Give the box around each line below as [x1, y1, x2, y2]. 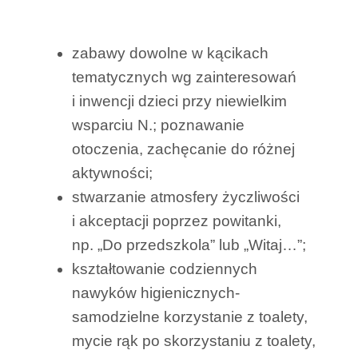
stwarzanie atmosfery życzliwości [72, 188, 300, 205]
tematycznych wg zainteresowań [72, 68, 296, 86]
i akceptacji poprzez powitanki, [72, 212, 281, 229]
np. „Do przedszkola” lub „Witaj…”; [72, 236, 306, 253]
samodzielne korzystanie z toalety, [72, 308, 308, 325]
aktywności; [72, 164, 153, 181]
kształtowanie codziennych [72, 260, 257, 277]
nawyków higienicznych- [72, 284, 240, 301]
